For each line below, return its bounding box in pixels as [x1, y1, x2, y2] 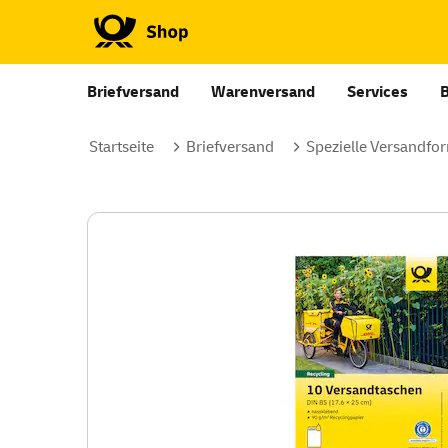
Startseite [89, 137, 154, 157]
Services [347, 82, 408, 102]
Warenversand [211, 82, 315, 102]
